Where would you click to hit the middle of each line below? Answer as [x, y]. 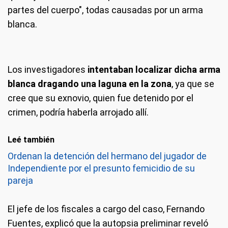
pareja [20, 180]
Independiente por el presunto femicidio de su [101, 168]
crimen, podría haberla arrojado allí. [78, 112]
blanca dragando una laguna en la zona [90, 84]
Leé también [31, 140]
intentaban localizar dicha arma [153, 69]
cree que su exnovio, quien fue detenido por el [101, 98]
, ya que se [193, 84]
